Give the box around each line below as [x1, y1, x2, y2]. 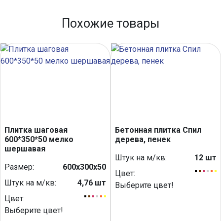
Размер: [4, 162, 34, 172]
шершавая [4, 144, 45, 153]
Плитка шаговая [4, 125, 68, 135]
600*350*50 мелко [4, 134, 74, 144]
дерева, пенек [115, 134, 171, 144]
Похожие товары [61, 16, 160, 31]
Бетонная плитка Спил [115, 125, 201, 135]
